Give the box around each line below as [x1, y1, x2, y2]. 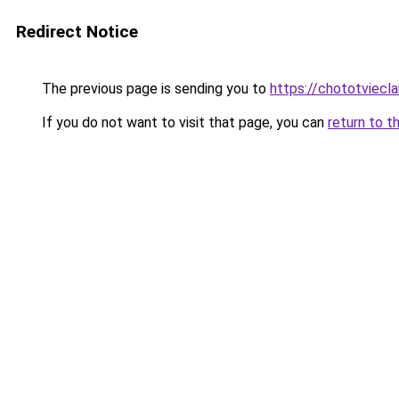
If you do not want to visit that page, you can [38, 114, 328, 131]
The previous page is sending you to [38, 80, 270, 97]
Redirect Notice [16, 21, 138, 42]
